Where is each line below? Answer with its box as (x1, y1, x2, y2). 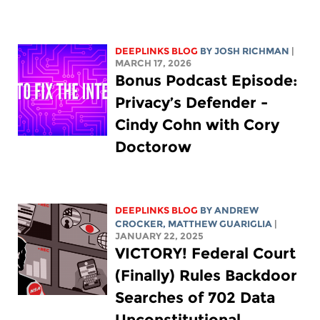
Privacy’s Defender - (115, 93, 269, 111)
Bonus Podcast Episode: (115, 71, 299, 89)
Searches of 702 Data (115, 288, 276, 306)
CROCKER (115, 218, 164, 229)
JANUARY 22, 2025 (115, 230, 204, 241)
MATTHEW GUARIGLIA (168, 218, 273, 229)
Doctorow (115, 137, 192, 156)
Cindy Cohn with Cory (115, 115, 280, 134)
